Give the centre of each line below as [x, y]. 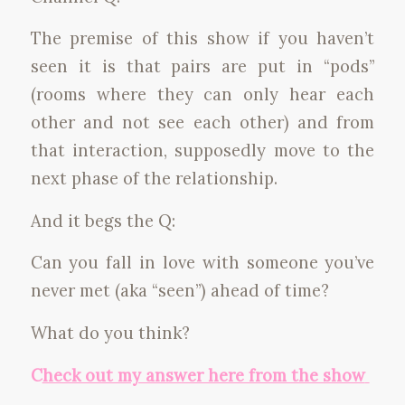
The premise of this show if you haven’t [202, 38]
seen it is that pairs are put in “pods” [202, 66]
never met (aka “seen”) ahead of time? [179, 291]
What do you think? [112, 333]
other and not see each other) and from [202, 122]
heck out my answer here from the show [203, 375]
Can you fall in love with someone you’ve [202, 263]
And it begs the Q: [103, 220]
